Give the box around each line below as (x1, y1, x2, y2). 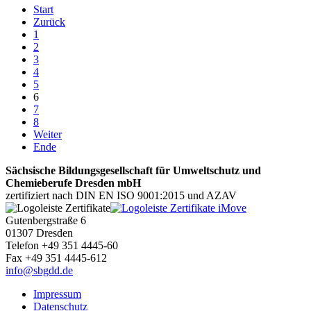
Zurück (33, 16, 65, 28)
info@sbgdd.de (6, 264, 73, 277)
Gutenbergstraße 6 (6, 215, 86, 227)
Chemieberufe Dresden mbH (6, 177, 141, 190)
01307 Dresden (6, 227, 73, 239)
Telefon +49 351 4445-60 (6, 239, 118, 252)
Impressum (33, 288, 81, 301)
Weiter (33, 128, 62, 141)
